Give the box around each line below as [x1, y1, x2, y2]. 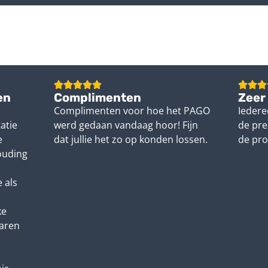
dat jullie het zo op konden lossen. [54, 133, 208, 147]
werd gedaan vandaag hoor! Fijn [54, 118, 199, 132]
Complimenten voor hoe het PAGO [54, 104, 211, 118]
